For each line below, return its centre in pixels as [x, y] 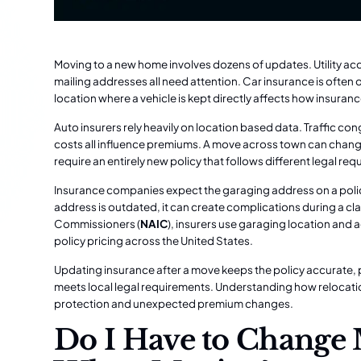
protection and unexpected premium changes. [174, 303]
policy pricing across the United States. [154, 240]
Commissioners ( [98, 223]
